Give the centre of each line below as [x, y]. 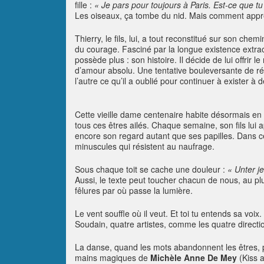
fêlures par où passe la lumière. [134, 190]
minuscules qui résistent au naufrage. [145, 146]
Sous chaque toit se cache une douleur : [151, 169]
